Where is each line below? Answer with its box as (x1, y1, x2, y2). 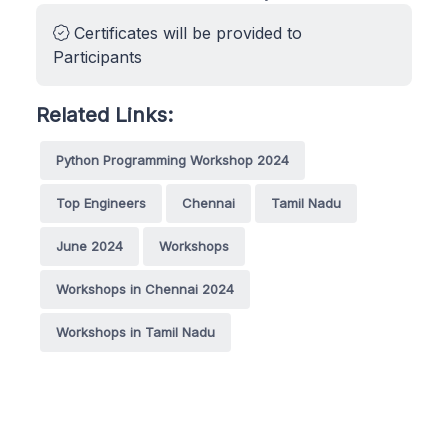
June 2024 (56, 237, 123, 254)
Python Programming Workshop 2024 (56, 151, 289, 168)
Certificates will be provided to (69, 22, 302, 43)
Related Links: (36, 101, 173, 127)
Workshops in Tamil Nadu (56, 323, 215, 340)
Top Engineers (56, 194, 146, 211)
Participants (53, 46, 142, 67)
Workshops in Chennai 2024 (56, 280, 234, 297)
